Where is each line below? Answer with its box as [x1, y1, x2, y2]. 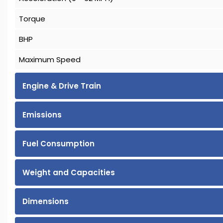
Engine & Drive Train [22, 81, 101, 92]
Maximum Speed [19, 54, 81, 65]
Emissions [22, 110, 62, 120]
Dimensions [22, 196, 69, 207]
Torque [19, 13, 45, 24]
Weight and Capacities [22, 167, 115, 178]
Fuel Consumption [22, 138, 95, 149]
